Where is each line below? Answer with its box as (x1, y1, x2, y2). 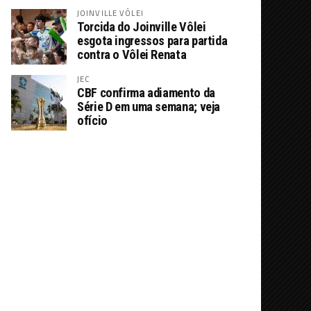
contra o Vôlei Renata (77, 47, 187, 62)
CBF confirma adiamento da (77, 85, 215, 100)
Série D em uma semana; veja (77, 99, 221, 114)
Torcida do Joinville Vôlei (77, 19, 206, 34)
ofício (77, 113, 108, 128)
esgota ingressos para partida (77, 33, 228, 48)
